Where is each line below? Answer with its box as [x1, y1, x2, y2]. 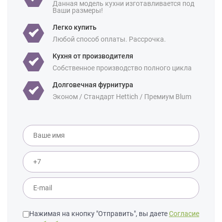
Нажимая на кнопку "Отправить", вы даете [29, 209, 169, 218]
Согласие [169, 209, 199, 218]
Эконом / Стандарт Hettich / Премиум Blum [53, 92, 191, 101]
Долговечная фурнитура [53, 80, 135, 89]
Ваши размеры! [53, 6, 103, 14]
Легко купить [53, 23, 97, 31]
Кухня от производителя [53, 52, 133, 60]
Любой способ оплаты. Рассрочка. [53, 35, 166, 43]
